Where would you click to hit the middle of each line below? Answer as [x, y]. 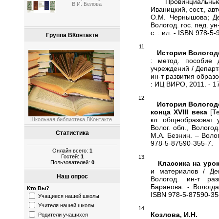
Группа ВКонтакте [72, 35]
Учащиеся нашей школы [69, 196]
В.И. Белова [87, 4]
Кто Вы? [38, 188]
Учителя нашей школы [66, 205]
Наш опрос [72, 177]
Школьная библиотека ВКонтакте [71, 119]
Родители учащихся [63, 214]
